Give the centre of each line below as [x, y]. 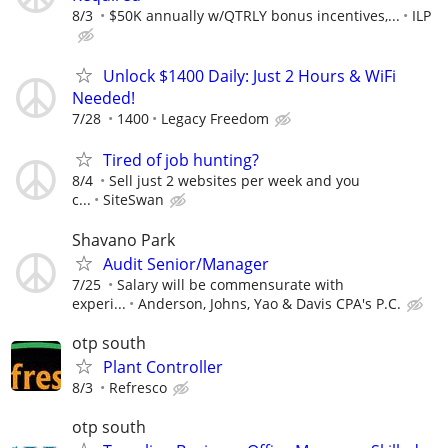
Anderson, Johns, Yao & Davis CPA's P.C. [269, 303]
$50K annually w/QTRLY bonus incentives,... [254, 15]
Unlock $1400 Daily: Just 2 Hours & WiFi [249, 76]
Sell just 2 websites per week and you [234, 181]
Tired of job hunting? [181, 160]
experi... [99, 303]
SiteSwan [133, 200]
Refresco [138, 387]
